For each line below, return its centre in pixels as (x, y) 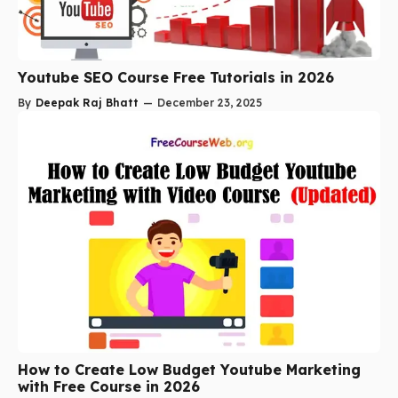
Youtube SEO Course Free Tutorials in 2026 (176, 77)
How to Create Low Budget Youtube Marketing (189, 369)
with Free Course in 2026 (109, 386)
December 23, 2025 (210, 102)
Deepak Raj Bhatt (87, 102)
